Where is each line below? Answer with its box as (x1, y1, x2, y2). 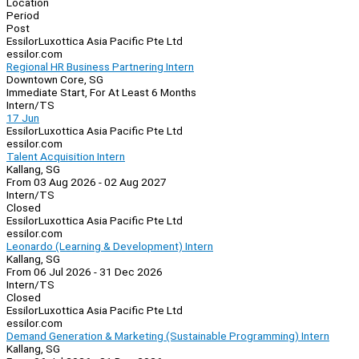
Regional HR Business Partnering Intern (6, 60, 194, 74)
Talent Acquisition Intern (6, 150, 125, 163)
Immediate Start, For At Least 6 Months (6, 86, 196, 99)
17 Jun (6, 111, 39, 125)
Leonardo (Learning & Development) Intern (6, 240, 213, 253)
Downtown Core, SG (6, 73, 103, 87)
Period (6, 9, 39, 22)
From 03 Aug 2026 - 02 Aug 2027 (6, 175, 167, 189)
